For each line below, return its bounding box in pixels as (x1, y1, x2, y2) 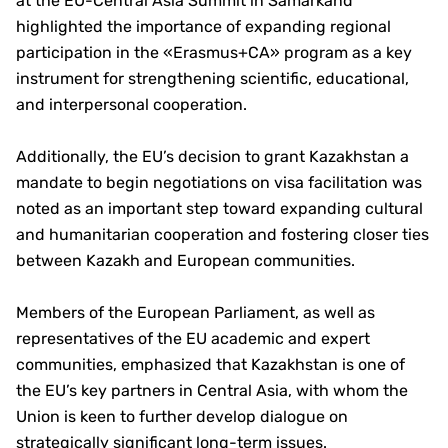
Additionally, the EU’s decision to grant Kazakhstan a (16, 147, 409, 166)
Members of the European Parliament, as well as (16, 303, 375, 322)
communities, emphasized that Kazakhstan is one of (16, 355, 405, 374)
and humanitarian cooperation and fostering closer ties (16, 225, 429, 244)
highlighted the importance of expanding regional (16, 17, 391, 36)
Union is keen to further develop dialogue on (16, 407, 348, 426)
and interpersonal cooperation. (16, 95, 247, 114)
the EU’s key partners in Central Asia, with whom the (16, 381, 408, 400)
